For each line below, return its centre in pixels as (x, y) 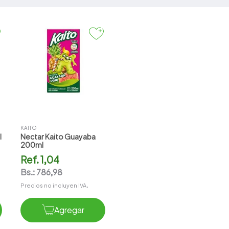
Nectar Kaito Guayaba (58, 136)
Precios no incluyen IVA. (55, 186)
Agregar (69, 210)
